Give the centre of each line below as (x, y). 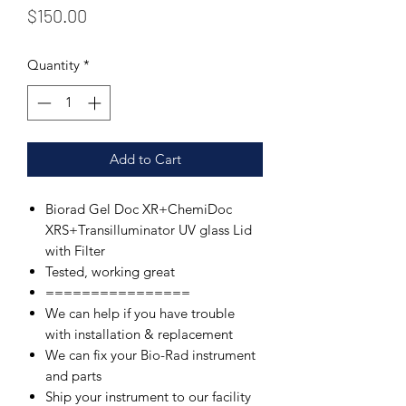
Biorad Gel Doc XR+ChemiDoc (139, 208)
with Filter (75, 250)
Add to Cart (145, 159)
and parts (73, 375)
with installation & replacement (139, 333)
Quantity (53, 65)
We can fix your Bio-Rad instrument (150, 354)
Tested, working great (110, 271)
